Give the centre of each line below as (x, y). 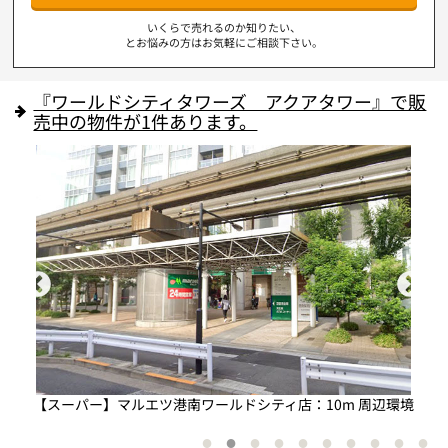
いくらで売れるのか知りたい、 (224, 26)
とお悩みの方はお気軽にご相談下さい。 (224, 41)
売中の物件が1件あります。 (145, 121)
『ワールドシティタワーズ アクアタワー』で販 (230, 101)
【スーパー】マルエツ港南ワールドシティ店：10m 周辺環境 (224, 403)
